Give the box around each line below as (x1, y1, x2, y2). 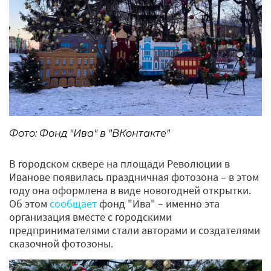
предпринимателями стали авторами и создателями (9, 223, 260, 238)
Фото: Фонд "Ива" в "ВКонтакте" (9, 128, 170, 140)
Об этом (9, 197, 50, 211)
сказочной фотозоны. (9, 237, 118, 251)
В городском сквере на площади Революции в (9, 157, 230, 171)
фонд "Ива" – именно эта (97, 197, 220, 211)
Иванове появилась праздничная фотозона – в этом (9, 170, 259, 184)
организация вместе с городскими (9, 210, 172, 224)
